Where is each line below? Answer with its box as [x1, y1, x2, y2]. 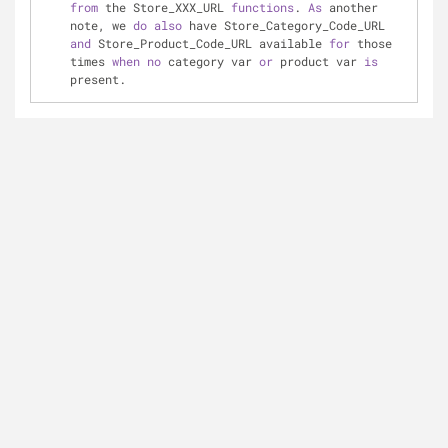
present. [70, 71, 126, 87]
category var [161, 53, 259, 69]
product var [273, 53, 364, 69]
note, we [70, 17, 133, 33]
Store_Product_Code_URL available [91, 35, 329, 51]
